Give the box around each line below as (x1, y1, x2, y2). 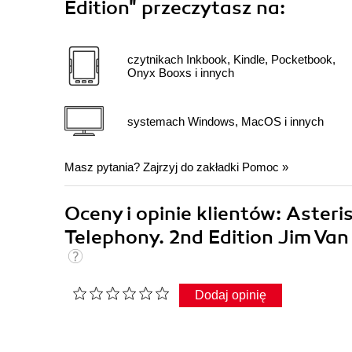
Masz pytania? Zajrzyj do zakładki (64, 160, 242, 174)
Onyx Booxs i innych (127, 66, 234, 80)
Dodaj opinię (195, 288, 266, 302)
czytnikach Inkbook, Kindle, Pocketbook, (127, 53, 335, 67)
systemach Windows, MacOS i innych (127, 114, 324, 128)
